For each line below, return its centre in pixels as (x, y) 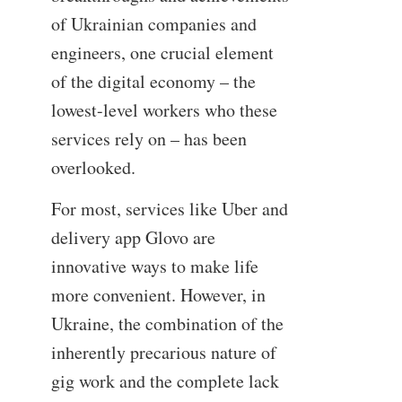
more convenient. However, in (158, 294)
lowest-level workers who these (164, 110)
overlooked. (93, 168)
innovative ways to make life (154, 266)
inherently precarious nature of (163, 352)
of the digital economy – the (153, 82)
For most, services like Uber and (169, 208)
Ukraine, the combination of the (167, 323)
